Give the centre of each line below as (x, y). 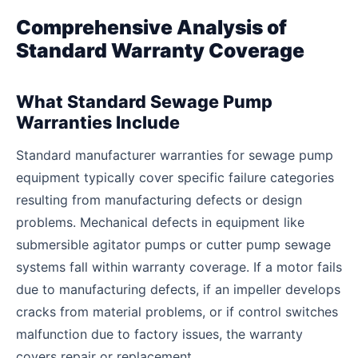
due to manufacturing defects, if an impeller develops (178, 289)
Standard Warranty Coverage (160, 51)
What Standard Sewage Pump (144, 102)
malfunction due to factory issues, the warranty (159, 334)
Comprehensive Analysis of (151, 28)
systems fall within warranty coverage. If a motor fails (179, 267)
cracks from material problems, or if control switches (177, 311)
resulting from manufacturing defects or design (159, 199)
